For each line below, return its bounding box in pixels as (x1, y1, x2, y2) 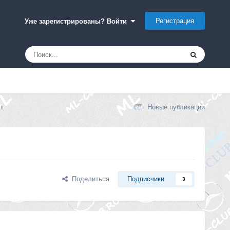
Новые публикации (147, 103, 205, 111)
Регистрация (156, 16, 195, 25)
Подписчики (127, 175, 165, 183)
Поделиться (68, 175, 110, 183)
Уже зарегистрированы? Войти (25, 17, 131, 25)
